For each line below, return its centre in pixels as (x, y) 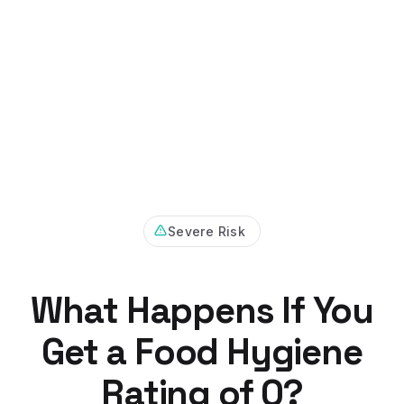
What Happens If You (202, 310)
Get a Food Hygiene (202, 352)
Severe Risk (207, 231)
